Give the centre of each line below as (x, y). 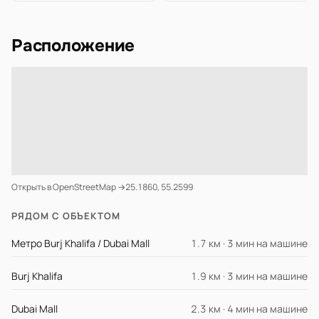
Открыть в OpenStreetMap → (68, 187)
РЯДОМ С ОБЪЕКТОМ (66, 216)
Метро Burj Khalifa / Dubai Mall (80, 243)
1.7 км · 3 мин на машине (249, 243)
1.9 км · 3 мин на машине (249, 276)
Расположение (73, 46)
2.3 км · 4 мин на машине (249, 309)
